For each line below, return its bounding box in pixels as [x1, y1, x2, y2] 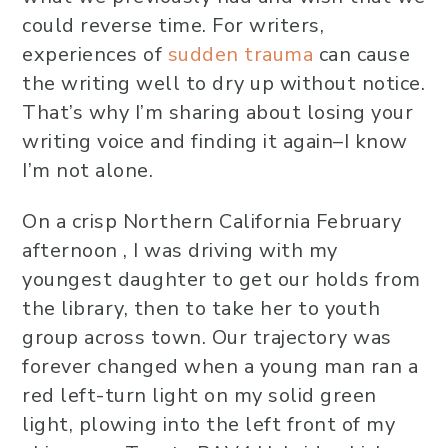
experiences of [22, 41, 168, 68]
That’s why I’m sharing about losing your [22, 99, 413, 126]
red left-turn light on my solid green [22, 382, 377, 409]
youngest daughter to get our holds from [22, 266, 421, 293]
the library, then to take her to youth [22, 295, 380, 322]
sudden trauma [167, 41, 313, 68]
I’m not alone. [22, 157, 153, 184]
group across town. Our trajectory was [22, 324, 392, 351]
